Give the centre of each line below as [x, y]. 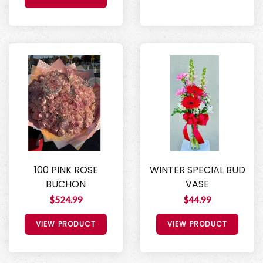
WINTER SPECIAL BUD [197, 170]
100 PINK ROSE [66, 170]
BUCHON [66, 184]
